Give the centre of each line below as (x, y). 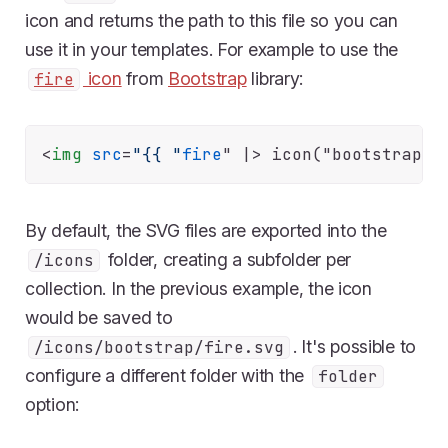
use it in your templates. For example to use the (212, 50)
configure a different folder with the (167, 376)
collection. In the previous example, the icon (198, 289)
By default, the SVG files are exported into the (206, 231)
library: (275, 79)
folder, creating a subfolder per (227, 260)
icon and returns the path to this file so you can (211, 21)
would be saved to (99, 318)
